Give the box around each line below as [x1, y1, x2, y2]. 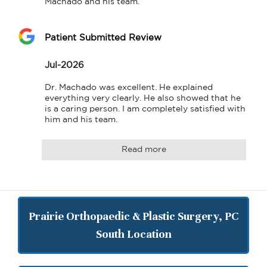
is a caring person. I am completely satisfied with [45, 105, 246, 113]
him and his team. [45, 116, 117, 123]
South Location [95, 227, 172, 241]
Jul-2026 [45, 61, 84, 69]
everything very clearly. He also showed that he [45, 94, 241, 102]
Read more [122, 145, 166, 153]
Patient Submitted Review [45, 33, 162, 42]
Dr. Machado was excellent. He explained [45, 83, 213, 91]
